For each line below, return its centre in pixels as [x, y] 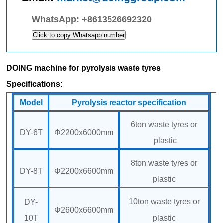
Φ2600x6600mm [84, 210]
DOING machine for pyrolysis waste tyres [84, 68]
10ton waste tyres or [164, 201]
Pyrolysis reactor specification [129, 102]
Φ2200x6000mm [84, 132]
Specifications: [35, 84]
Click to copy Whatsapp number [79, 35]
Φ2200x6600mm [84, 171]
